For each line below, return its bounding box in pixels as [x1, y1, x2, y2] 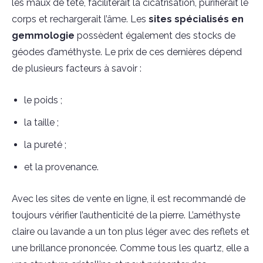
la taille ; [24, 117, 59, 128]
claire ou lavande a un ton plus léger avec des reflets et [12, 226, 249, 237]
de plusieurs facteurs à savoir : [12, 63, 141, 74]
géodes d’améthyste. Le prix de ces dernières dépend [12, 46, 242, 58]
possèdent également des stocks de [75, 30, 235, 41]
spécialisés [174, 14, 229, 25]
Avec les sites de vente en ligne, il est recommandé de [12, 193, 245, 204]
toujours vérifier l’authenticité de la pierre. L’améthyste [12, 210, 240, 221]
